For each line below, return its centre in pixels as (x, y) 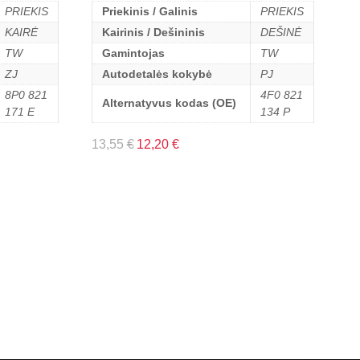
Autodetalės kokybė (157, 74)
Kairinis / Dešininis (153, 32)
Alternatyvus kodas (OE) (169, 102)
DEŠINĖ (280, 32)
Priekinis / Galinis (149, 11)
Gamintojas (133, 53)
